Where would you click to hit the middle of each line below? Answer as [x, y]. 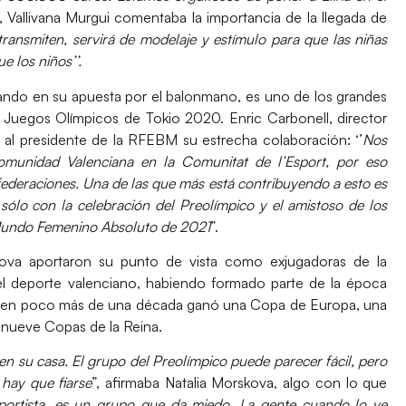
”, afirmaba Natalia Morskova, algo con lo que [240, 383]
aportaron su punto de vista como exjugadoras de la [208, 261]
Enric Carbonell [279, 117]
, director [358, 117]
